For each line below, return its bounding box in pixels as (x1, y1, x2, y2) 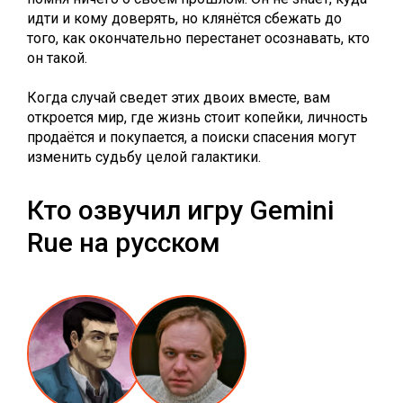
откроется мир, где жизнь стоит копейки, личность (27, 109, 368, 126)
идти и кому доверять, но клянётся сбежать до (27, 10, 342, 27)
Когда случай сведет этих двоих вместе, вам (27, 89, 330, 106)
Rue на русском (27, 227, 220, 258)
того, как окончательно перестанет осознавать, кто (27, 30, 370, 47)
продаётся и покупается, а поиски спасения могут (27, 129, 356, 146)
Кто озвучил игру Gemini (27, 194, 334, 226)
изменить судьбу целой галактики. (27, 148, 261, 166)
